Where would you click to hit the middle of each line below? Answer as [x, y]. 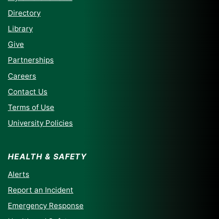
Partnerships [31, 60]
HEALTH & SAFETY [48, 157]
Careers [22, 76]
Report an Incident [41, 190]
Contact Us [28, 91]
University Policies [40, 123]
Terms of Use [31, 107]
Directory [24, 13]
